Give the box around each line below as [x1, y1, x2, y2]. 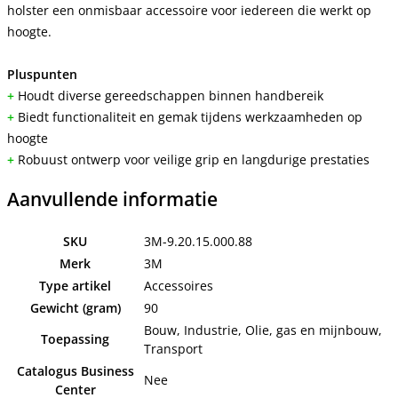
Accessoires [144, 276, 213, 294]
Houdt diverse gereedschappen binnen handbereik [18, 86, 323, 104]
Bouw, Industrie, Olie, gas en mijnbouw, [144, 321, 382, 338]
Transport [144, 339, 203, 357]
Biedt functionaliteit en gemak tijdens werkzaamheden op [18, 107, 362, 125]
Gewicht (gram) [29, 298, 121, 316]
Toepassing [41, 330, 109, 347]
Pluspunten [7, 65, 77, 83]
